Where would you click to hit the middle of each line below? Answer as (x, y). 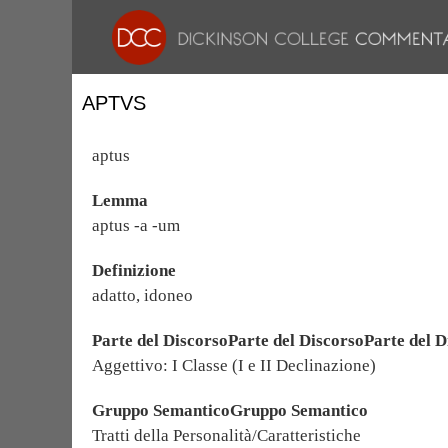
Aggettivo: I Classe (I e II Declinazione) (234, 365)
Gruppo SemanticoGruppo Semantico (230, 410)
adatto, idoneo (142, 295)
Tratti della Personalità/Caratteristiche (226, 435)
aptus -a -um (136, 225)
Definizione (134, 270)
